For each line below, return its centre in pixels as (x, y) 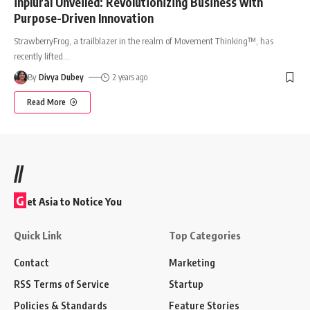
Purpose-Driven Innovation (84, 18)
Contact (31, 262)
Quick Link (38, 235)
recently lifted (38, 56)
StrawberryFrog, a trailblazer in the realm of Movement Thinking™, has (144, 40)
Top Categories (205, 235)
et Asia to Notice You (74, 201)
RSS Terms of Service (62, 283)
